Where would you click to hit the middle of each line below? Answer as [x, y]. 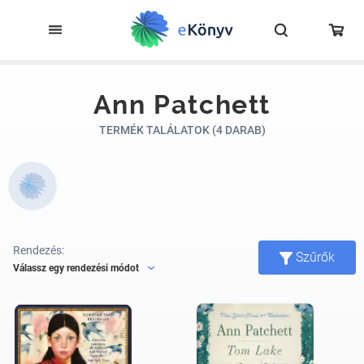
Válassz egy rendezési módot [76, 268]
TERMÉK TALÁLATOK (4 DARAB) [182, 130]
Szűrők [315, 257]
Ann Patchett [182, 104]
